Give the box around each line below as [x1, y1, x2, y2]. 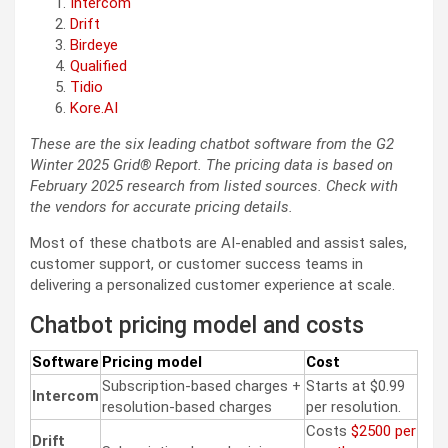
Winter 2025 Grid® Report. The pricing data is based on [30, 155, 393, 174]
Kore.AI [70, 98, 118, 117]
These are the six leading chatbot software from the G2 [30, 134, 394, 153]
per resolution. [306, 397, 405, 416]
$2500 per [351, 421, 416, 440]
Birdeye [70, 35, 118, 54]
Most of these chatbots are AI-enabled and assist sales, [30, 233, 407, 252]
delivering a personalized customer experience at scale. [30, 275, 395, 294]
